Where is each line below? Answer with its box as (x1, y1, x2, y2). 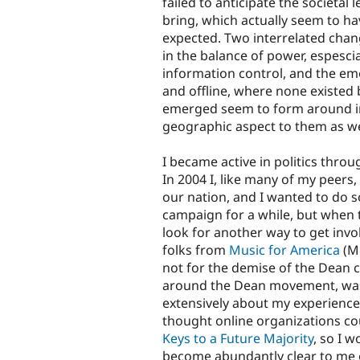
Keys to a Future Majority (162, 329, 313, 348)
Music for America (229, 241, 340, 260)
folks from (162, 241, 229, 260)
